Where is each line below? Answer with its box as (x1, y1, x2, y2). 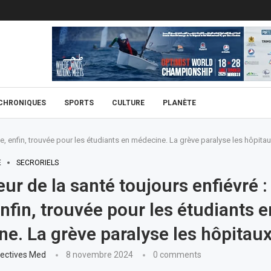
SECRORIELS (16, 158, 59, 167)
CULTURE (112, 99, 145, 107)
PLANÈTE (163, 99, 196, 107)
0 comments (152, 250, 201, 260)
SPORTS (64, 99, 94, 107)
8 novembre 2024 (65, 250, 133, 260)
